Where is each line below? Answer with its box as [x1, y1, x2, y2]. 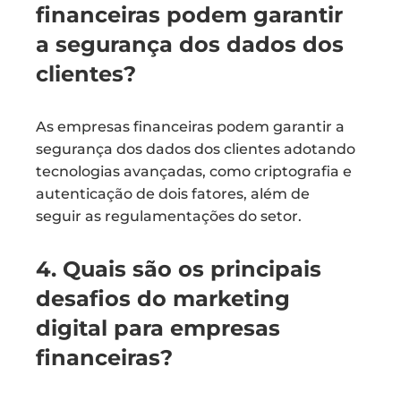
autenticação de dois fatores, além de [36, 185, 310, 202]
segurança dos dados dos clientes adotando [36, 141, 355, 158]
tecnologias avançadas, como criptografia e [36, 163, 352, 180]
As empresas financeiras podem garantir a [36, 118, 345, 135]
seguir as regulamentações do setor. [36, 208, 302, 225]
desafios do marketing [36, 286, 290, 311]
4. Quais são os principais [36, 256, 321, 282]
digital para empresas [36, 315, 280, 341]
